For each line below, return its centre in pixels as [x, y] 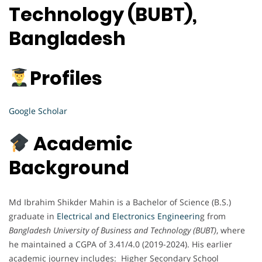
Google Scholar [38, 111]
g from [213, 216]
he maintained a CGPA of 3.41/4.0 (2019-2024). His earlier [120, 244]
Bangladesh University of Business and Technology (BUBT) [113, 230]
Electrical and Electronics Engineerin [128, 216]
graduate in [33, 216]
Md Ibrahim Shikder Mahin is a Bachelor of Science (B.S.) [120, 202]
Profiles [66, 78]
